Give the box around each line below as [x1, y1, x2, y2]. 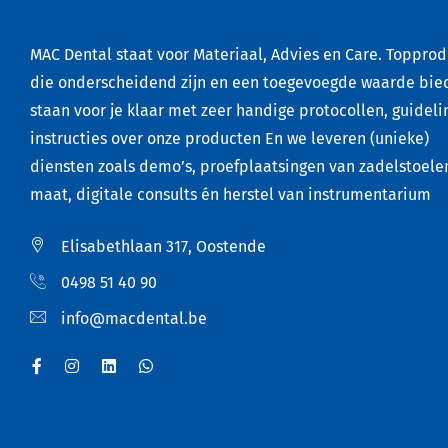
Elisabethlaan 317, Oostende [61, 236, 266, 256]
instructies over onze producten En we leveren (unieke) [30, 128, 429, 148]
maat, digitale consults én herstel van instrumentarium [30, 184, 431, 204]
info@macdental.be [61, 308, 207, 328]
